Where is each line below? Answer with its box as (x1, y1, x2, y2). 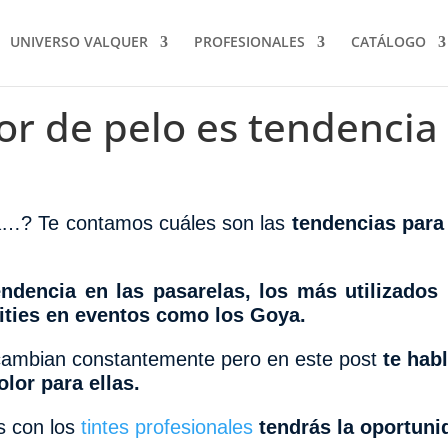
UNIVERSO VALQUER (10, 32, 148, 51)
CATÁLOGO (351, 32, 426, 51)
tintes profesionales (81, 415, 254, 438)
